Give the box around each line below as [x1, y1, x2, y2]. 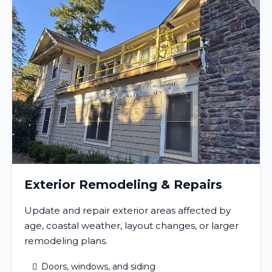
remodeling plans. [24, 234, 107, 246]
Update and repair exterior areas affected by [24, 204, 231, 216]
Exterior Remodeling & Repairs [24, 177, 222, 192]
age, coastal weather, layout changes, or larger [24, 219, 239, 231]
